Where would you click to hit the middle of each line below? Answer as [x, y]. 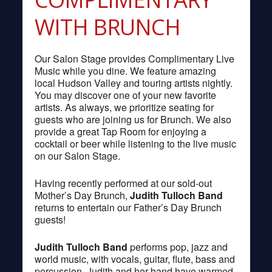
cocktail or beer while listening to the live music [135, 143]
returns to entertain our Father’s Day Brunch [128, 207]
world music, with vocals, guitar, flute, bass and [134, 259]
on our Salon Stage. [77, 155]
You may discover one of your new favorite [125, 95]
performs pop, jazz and [177, 246]
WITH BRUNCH [107, 27]
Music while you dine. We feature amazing [125, 70]
